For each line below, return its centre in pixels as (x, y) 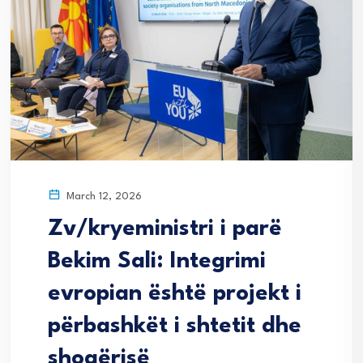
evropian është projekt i (175, 295)
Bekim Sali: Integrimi (157, 262)
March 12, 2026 (102, 197)
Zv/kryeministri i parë (165, 230)
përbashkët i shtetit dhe (175, 327)
